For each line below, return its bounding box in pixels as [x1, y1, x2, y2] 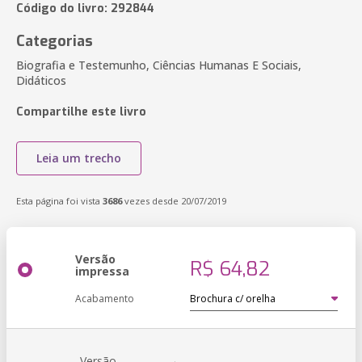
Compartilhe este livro [16, 104, 146, 120]
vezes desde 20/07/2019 [122, 195, 226, 207]
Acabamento [75, 292, 134, 305]
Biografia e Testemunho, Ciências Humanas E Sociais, [16, 57, 301, 73]
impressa [75, 263, 129, 279]
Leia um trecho [36, 150, 121, 166]
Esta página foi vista [16, 195, 103, 207]
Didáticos [16, 73, 66, 88]
